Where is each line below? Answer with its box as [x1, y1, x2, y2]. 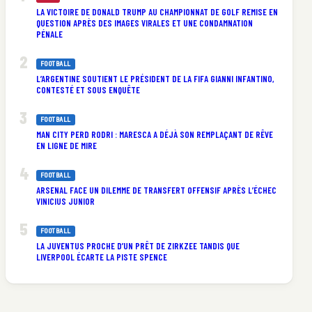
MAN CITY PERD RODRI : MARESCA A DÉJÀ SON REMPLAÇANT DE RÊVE [36, 129, 273, 141]
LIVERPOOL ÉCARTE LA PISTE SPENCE [36, 251, 167, 263]
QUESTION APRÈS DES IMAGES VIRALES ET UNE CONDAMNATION [36, 17, 253, 29]
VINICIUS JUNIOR [36, 196, 95, 208]
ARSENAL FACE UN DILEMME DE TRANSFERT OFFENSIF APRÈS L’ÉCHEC [36, 185, 276, 196]
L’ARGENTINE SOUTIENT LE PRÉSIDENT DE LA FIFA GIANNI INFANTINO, [36, 73, 274, 85]
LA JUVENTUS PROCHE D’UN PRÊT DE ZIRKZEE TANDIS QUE [36, 240, 240, 252]
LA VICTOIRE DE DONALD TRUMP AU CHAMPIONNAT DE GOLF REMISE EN [36, 6, 278, 18]
